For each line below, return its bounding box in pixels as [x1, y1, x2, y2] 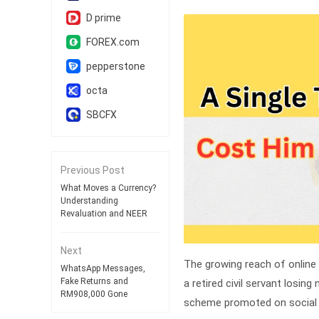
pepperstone [86, 61, 145, 72]
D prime [86, 12, 121, 23]
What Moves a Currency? [61, 183, 156, 193]
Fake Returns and [61, 276, 128, 286]
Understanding [61, 196, 118, 206]
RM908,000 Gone [61, 289, 127, 299]
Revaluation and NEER [61, 209, 147, 219]
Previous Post [61, 164, 125, 176]
